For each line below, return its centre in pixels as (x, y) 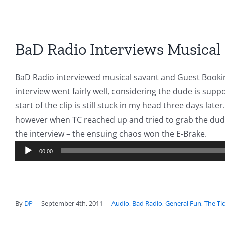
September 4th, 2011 (72, 204)
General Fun (183, 204)
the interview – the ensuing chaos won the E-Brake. (111, 134)
